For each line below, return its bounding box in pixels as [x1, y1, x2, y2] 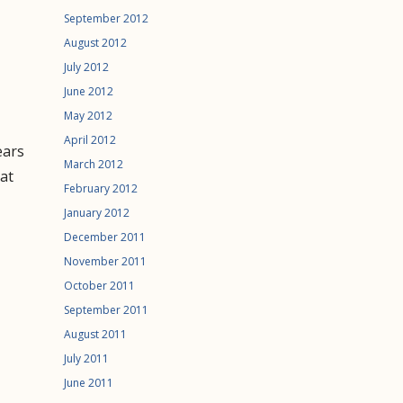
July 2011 [64, 351, 109, 366]
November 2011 [64, 254, 147, 269]
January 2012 [64, 205, 130, 220]
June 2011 [64, 375, 113, 390]
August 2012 [64, 35, 127, 50]
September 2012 [64, 11, 148, 26]
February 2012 [64, 181, 138, 196]
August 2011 [64, 327, 127, 342]
